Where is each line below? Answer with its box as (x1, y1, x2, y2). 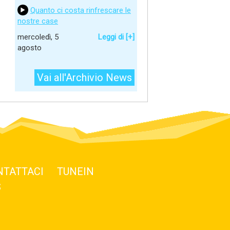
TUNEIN (56, 165, 94, 178)
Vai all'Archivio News (37, 71, 132, 84)
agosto (17, 43, 42, 52)
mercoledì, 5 (17, 32, 59, 42)
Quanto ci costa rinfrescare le (30, 6, 131, 15)
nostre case (17, 16, 58, 26)
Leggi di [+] (98, 32, 135, 42)
